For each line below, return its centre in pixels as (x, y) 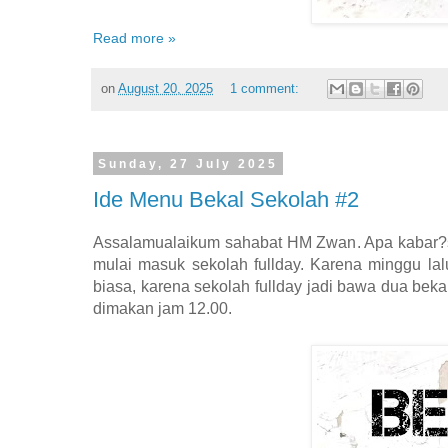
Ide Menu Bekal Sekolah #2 (226, 199)
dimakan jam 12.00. (162, 308)
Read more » (134, 38)
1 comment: (266, 88)
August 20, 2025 (165, 88)
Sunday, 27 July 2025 (187, 163)
